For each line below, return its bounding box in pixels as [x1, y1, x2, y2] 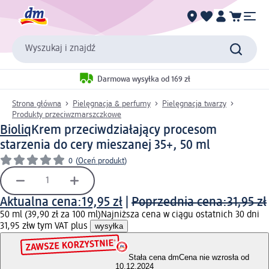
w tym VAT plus [29, 221, 90, 231]
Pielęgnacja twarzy [162, 99, 226, 108]
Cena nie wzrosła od [178, 253, 249, 262]
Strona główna [12, 99, 61, 108]
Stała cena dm [128, 253, 179, 262]
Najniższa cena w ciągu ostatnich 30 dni [101, 210, 259, 220]
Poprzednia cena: [131, 195, 227, 209]
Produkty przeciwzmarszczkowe [12, 110, 121, 119]
